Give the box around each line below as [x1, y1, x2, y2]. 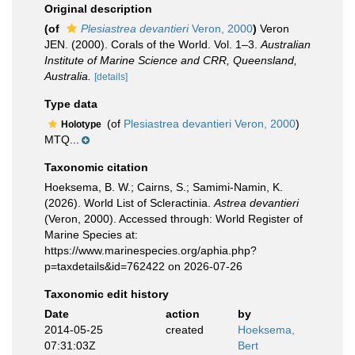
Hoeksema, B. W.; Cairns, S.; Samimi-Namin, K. [44, 181, 283, 193]
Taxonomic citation [44, 161, 148, 174]
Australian [261, 38, 311, 51]
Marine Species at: [44, 228, 138, 241]
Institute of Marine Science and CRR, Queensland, [44, 54, 297, 67]
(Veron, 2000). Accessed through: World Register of [44, 212, 303, 225]
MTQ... [44, 133, 79, 146]
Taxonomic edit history [44, 288, 169, 300]
